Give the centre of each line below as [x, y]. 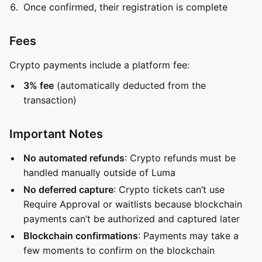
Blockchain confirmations [81, 236]
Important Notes [56, 134]
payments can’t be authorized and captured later [132, 219]
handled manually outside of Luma [99, 173]
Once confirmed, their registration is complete [125, 7]
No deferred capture [68, 189]
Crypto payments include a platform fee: [99, 65]
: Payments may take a [188, 236]
